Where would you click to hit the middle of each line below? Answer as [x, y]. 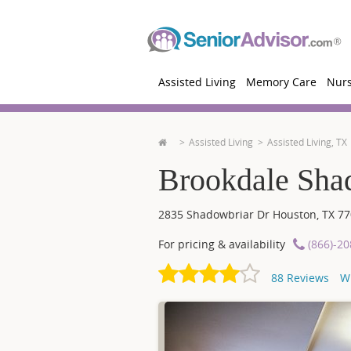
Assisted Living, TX [307, 142]
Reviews [306, 278]
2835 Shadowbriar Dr [215, 214]
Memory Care [281, 82]
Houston [295, 214]
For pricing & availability [222, 244]
